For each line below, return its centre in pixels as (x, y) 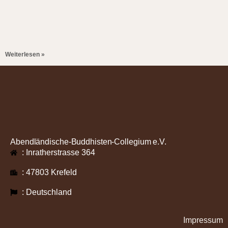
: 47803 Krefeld (49, 173)
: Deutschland (47, 192)
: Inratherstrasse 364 (58, 153)
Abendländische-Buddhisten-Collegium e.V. (88, 142)
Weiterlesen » (25, 55)
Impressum (203, 220)
